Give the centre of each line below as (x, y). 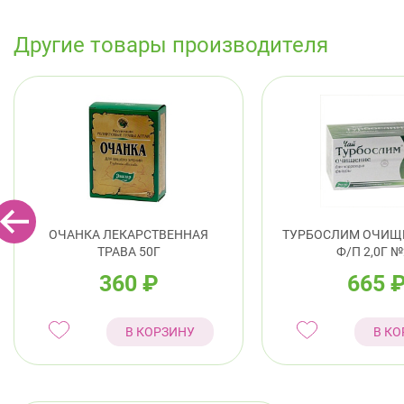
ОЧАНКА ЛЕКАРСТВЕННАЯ (129, 234)
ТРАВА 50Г (129, 251)
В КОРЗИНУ (160, 331)
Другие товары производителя (171, 45)
